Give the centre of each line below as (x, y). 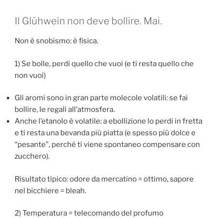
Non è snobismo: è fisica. (56, 41)
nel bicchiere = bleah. (50, 191)
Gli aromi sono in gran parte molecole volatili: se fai (101, 98)
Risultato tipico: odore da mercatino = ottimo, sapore (104, 179)
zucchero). (32, 156)
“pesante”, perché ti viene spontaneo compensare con (107, 145)
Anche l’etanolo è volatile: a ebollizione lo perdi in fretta (109, 121)
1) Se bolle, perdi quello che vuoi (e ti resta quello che (104, 64)
